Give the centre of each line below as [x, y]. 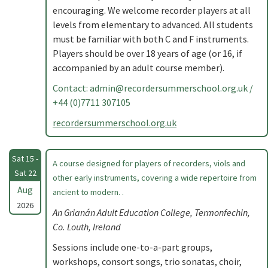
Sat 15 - [25, 159]
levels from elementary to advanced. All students [153, 25]
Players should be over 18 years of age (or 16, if [147, 53]
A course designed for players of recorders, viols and [149, 163]
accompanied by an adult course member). [138, 68]
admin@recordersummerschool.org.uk [169, 88]
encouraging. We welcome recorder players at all [152, 10]
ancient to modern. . [88, 192]
